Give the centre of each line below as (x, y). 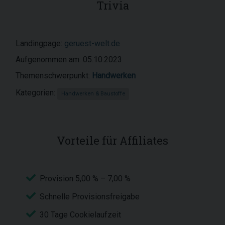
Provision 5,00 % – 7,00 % (86, 179)
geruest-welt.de (92, 43)
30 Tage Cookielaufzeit (81, 215)
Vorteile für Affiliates (113, 140)
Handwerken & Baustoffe (93, 94)
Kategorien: (36, 93)
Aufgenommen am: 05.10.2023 (69, 60)
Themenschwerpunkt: (54, 76)
